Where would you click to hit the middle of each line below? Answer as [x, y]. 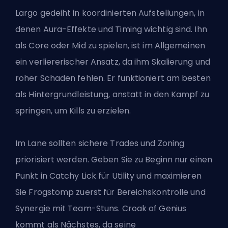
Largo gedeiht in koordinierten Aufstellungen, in [110, 13]
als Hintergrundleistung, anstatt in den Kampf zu [112, 94]
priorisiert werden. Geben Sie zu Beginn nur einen [114, 159]
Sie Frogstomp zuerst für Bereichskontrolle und [110, 192]
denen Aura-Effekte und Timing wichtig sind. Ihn [111, 29]
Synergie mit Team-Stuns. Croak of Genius [101, 208]
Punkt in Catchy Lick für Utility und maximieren [108, 176]
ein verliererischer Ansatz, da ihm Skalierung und [113, 62]
